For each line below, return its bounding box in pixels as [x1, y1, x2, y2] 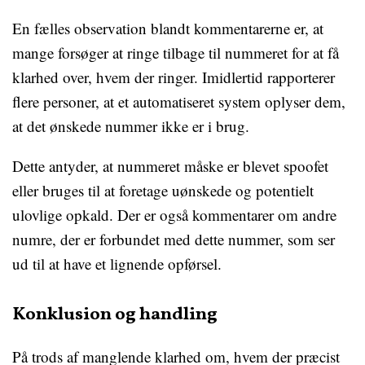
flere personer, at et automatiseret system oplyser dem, [12, 91, 345, 112]
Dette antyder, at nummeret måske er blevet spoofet [12, 156, 328, 176]
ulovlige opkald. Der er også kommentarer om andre [12, 204, 336, 225]
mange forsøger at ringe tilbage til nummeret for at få [12, 42, 339, 63]
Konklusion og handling [12, 302, 218, 328]
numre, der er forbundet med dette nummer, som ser [12, 229, 335, 249]
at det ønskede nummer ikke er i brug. [12, 116, 249, 136]
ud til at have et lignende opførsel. [12, 253, 222, 274]
